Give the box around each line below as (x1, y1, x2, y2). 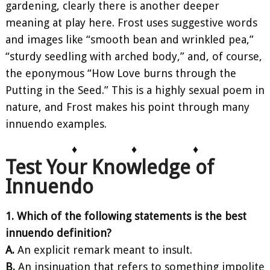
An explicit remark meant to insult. (14, 243, 192, 257)
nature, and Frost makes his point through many (5, 101, 250, 114)
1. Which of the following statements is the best (5, 210, 246, 223)
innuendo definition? (5, 227, 111, 240)
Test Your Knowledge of (5, 155, 214, 179)
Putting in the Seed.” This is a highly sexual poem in (5, 84, 265, 97)
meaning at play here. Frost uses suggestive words (5, 16, 257, 30)
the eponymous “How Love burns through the (5, 67, 236, 80)
